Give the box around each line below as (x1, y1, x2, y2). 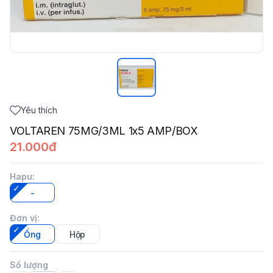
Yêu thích (21, 105, 57, 115)
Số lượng (10, 260, 48, 270)
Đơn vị (10, 213, 37, 223)
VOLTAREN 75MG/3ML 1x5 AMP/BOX (10, 124, 198, 137)
